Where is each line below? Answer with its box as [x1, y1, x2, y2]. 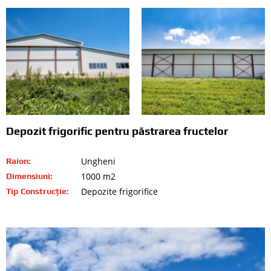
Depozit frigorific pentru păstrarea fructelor [6, 124, 228, 137]
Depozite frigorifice [81, 185, 158, 197]
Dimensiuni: [6, 171, 53, 181]
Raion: [6, 155, 31, 166]
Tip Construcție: [6, 186, 69, 196]
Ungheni [81, 155, 116, 167]
